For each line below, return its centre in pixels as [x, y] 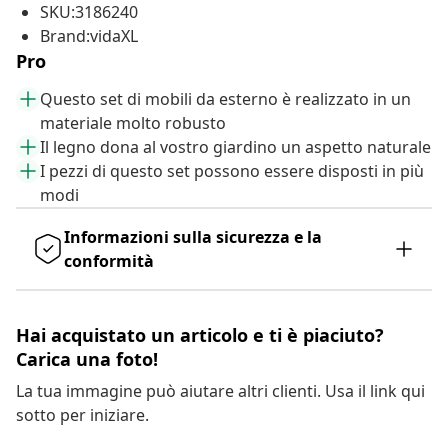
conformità [109, 261]
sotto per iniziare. [82, 415]
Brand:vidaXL [89, 36]
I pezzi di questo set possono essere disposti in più [232, 171]
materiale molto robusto [133, 123]
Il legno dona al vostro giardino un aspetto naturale [235, 147]
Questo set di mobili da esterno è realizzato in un [225, 99]
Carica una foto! [87, 359]
